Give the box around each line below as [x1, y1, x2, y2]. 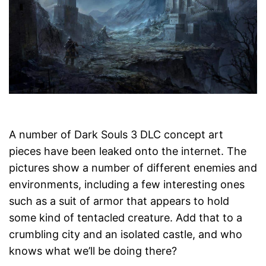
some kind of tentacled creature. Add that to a [9, 211, 242, 224]
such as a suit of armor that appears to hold [9, 195, 229, 208]
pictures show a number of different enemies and [9, 161, 257, 175]
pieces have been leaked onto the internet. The [9, 145, 246, 158]
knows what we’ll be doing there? [9, 245, 177, 258]
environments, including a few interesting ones [9, 178, 245, 191]
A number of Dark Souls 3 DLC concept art [9, 128, 223, 141]
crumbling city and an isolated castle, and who [9, 228, 242, 241]
